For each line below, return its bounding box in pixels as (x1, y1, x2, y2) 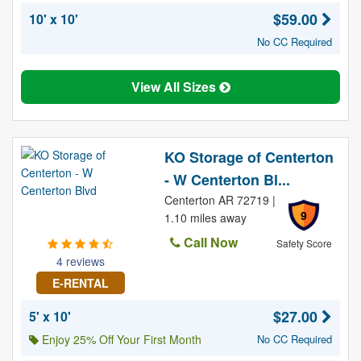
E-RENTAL (52, 275, 109, 291)
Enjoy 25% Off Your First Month (39, 331, 201, 347)
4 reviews (56, 253, 105, 269)
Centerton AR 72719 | (164, 192, 276, 208)
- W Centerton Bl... (164, 169, 290, 190)
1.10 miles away (164, 210, 247, 226)
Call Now (180, 233, 238, 251)
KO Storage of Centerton (164, 147, 334, 168)
